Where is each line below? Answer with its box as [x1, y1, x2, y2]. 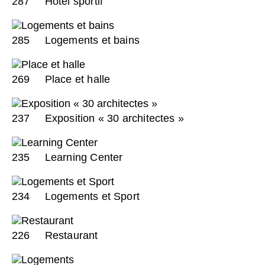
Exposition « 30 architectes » [41, 112, 184, 124]
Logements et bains [41, 34, 140, 46]
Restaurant [41, 229, 98, 241]
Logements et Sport [41, 190, 140, 202]
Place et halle [41, 73, 111, 85]
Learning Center [41, 151, 123, 163]
